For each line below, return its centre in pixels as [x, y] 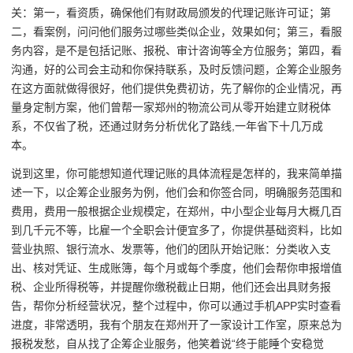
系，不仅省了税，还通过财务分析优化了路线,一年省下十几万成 [167, 126]
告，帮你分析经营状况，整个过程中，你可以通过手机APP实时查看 [176, 306]
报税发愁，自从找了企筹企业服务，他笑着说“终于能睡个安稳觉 [167, 344]
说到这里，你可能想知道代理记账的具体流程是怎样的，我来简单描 [176, 174]
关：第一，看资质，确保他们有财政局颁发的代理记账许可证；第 [171, 12]
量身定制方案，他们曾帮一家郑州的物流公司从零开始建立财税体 [171, 107]
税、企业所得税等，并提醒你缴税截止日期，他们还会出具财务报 [171, 287]
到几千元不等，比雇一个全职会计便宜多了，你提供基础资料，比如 [176, 230]
